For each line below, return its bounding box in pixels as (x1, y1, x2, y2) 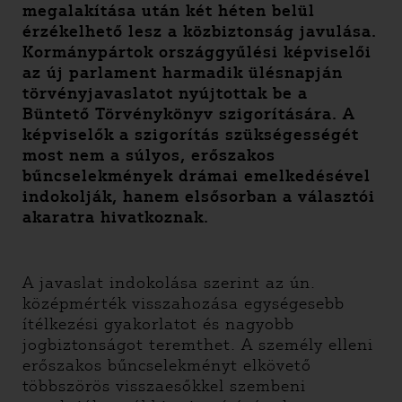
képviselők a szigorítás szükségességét (22, 125, 359, 144)
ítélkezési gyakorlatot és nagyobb (22, 314, 294, 334)
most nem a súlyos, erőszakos (22, 145, 275, 165)
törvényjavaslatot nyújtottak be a (22, 83, 308, 103)
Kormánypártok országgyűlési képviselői (22, 42, 371, 62)
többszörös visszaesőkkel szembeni (22, 376, 306, 396)
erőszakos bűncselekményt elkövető (22, 355, 311, 375)
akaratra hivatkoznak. (22, 207, 209, 227)
